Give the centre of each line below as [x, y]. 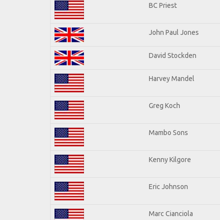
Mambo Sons [168, 132]
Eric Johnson [168, 186]
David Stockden [173, 55]
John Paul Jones [174, 32]
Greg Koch [165, 105]
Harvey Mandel [172, 78]
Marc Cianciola [171, 213]
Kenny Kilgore [170, 159]
